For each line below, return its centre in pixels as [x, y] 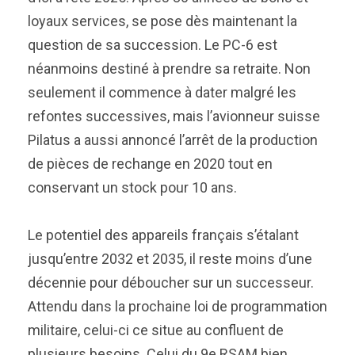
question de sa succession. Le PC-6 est [153, 45]
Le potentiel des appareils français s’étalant [163, 235]
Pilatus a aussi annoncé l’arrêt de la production [173, 140]
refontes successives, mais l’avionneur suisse [174, 116]
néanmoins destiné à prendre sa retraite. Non [169, 69]
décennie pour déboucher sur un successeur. [171, 282]
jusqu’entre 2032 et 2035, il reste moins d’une [170, 259]
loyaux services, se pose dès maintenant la [162, 21]
